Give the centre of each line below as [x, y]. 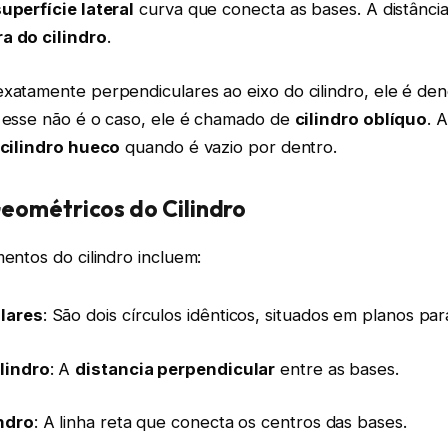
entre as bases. [337, 368]
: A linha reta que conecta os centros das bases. [220, 422]
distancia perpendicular [175, 368]
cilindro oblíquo [361, 118]
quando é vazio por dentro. [229, 146]
